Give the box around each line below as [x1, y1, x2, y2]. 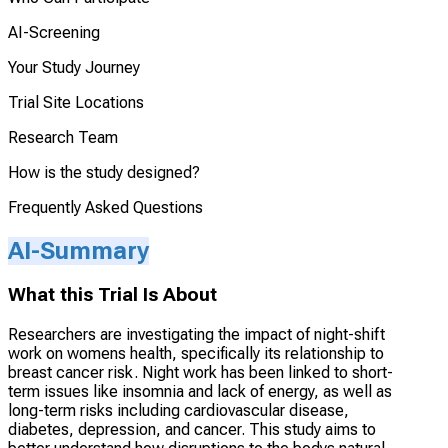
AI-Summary [8, 236, 149, 265]
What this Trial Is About [8, 284, 217, 307]
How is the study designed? [8, 162, 200, 182]
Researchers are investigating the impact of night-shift [8, 325, 385, 345]
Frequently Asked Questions [8, 197, 203, 217]
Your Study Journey [8, 57, 140, 77]
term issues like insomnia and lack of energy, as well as [8, 382, 392, 402]
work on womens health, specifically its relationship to [8, 344, 384, 364]
